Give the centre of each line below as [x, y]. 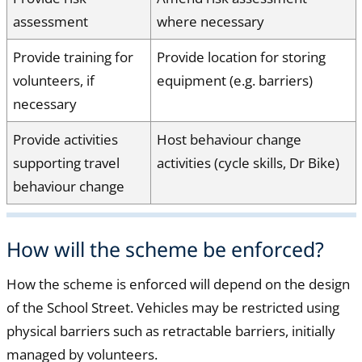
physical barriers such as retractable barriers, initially [170, 331]
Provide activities [65, 139]
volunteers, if [54, 80]
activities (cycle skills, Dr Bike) [248, 162]
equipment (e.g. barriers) [235, 80]
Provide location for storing [241, 57]
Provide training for [73, 57]
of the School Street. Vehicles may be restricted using [173, 308]
